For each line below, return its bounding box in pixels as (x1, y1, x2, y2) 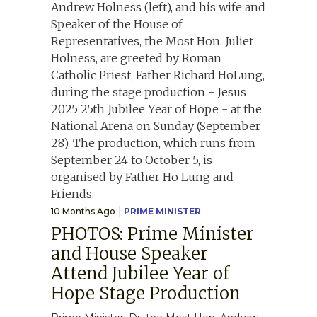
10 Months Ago (51, 205, 115, 217)
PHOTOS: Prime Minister (51, 222, 254, 245)
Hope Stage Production (51, 282, 241, 304)
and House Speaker (51, 242, 208, 265)
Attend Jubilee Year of (51, 262, 229, 284)
